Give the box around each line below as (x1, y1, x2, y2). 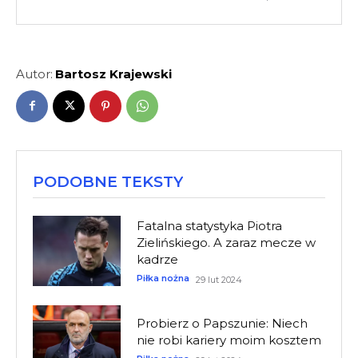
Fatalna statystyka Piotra (136, 217, 282, 233)
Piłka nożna (136, 272, 189, 284)
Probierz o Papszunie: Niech (136, 316, 308, 332)
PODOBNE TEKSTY (33, 172, 183, 191)
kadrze (136, 251, 178, 267)
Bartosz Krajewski (55, 66, 172, 82)
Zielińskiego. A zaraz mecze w (136, 234, 316, 250)
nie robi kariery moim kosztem (136, 332, 321, 348)
